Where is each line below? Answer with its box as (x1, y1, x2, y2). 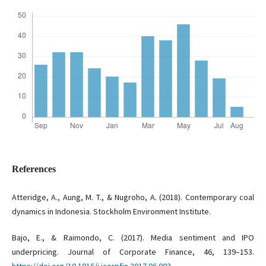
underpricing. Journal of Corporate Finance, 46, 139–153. (11, 246, 255, 258)
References (11, 164, 56, 175)
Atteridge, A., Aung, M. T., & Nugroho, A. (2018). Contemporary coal (11, 192, 255, 203)
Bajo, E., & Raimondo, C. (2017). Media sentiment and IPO (11, 232, 255, 243)
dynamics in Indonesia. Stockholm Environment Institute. (11, 206, 211, 217)
